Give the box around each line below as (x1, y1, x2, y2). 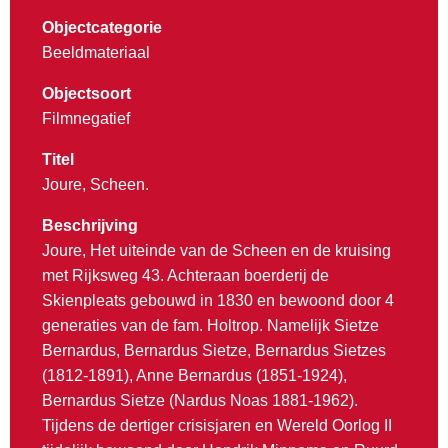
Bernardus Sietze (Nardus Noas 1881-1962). (42, 392, 358, 410)
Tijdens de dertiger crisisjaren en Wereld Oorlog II (42, 417, 392, 435)
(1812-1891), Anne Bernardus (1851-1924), (42, 367, 347, 385)
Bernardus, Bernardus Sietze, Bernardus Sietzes (42, 342, 386, 360)
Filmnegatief (42, 110, 130, 128)
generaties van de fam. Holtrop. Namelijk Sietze (42, 317, 379, 335)
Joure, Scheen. (42, 176, 149, 194)
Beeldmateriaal (42, 44, 150, 62)
